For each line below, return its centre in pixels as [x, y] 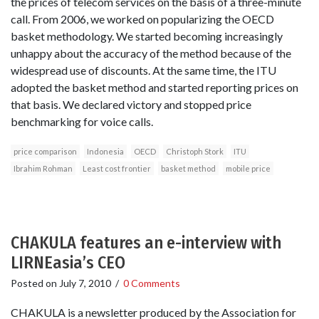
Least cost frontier [117, 168]
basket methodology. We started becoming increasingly [147, 36]
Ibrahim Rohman [43, 168]
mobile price [248, 168]
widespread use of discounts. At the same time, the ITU [143, 70]
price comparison [45, 151]
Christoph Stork [195, 151]
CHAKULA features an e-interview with [146, 242]
